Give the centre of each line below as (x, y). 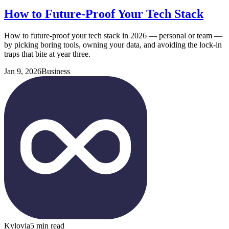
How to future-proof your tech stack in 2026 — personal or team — (113, 36)
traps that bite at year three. (47, 54)
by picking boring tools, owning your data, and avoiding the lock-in (113, 45)
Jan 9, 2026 (23, 72)
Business (56, 72)
